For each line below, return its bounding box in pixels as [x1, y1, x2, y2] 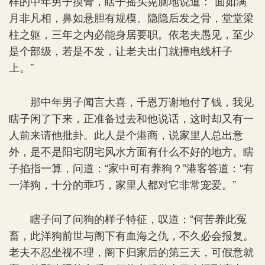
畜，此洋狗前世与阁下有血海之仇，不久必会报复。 [9, 227, 254, 243]
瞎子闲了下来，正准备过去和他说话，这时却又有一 [9, 109, 254, 125]
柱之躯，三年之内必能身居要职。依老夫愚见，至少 [9, 25, 254, 41]
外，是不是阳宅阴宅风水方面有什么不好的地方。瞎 [9, 143, 254, 159]
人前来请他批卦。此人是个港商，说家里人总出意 [9, 126, 243, 142]
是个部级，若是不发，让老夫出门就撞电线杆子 [9, 42, 232, 58]
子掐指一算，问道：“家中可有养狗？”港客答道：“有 [9, 159, 254, 175]
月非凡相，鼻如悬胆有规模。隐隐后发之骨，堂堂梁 [9, 9, 254, 25]
